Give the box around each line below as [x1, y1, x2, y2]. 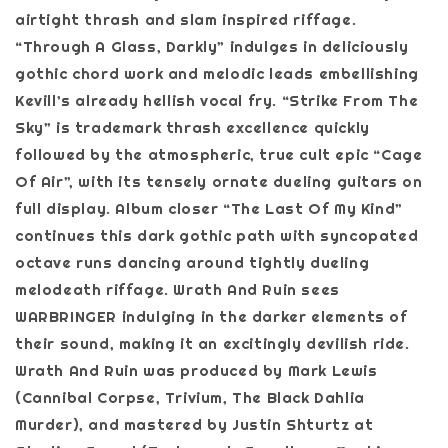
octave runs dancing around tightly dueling [15, 252, 370, 272]
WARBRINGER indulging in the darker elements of [15, 306, 408, 326]
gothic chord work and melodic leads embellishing [15, 63, 419, 83]
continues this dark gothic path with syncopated [15, 225, 419, 245]
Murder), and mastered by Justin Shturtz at [15, 414, 374, 434]
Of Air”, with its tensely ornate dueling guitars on [15, 171, 423, 191]
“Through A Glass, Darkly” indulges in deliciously [15, 36, 409, 56]
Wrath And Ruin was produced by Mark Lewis [15, 360, 378, 380]
